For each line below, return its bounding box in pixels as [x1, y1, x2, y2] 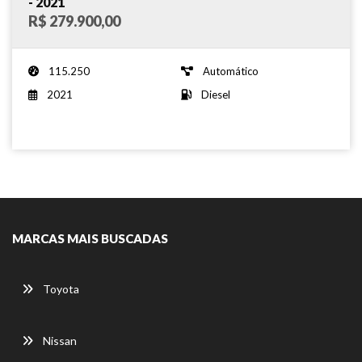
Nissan [43, 333, 77, 347]
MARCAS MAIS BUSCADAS [12, 230, 168, 246]
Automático [203, 64, 259, 78]
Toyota [43, 281, 79, 296]
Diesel [201, 87, 230, 101]
